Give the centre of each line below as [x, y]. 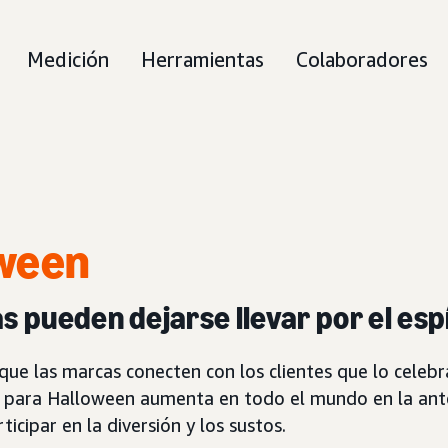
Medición [68, 59]
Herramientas [202, 59]
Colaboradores [362, 59]
